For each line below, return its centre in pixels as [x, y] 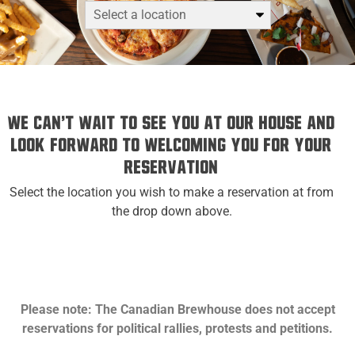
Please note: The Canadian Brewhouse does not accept [177, 309]
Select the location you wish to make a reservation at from [172, 192]
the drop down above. [172, 211]
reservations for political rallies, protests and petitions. [177, 328]
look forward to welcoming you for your [172, 145]
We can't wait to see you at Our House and [172, 123]
